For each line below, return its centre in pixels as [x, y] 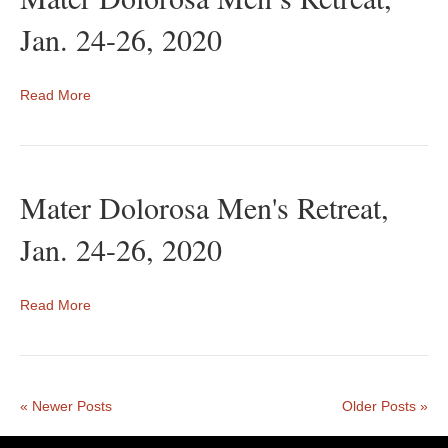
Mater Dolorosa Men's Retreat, [204, 207]
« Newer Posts [66, 406]
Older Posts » [385, 406]
